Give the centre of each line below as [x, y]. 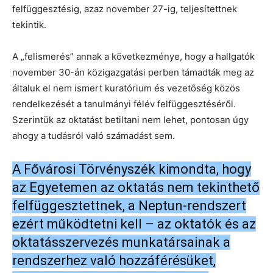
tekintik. [29, 24]
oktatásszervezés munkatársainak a [121, 242]
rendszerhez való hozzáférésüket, [114, 260]
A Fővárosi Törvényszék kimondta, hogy [132, 169]
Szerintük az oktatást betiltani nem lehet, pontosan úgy [130, 119]
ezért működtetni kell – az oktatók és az [134, 224]
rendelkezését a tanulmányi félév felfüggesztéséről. [124, 104]
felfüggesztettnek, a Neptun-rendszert [129, 205]
